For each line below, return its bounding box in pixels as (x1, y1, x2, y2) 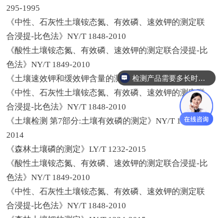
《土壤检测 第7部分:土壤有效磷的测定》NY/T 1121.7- (6, 116, 203, 126)
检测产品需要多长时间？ (198, 73, 205, 82)
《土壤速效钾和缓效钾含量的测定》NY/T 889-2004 (6, 74, 194, 84)
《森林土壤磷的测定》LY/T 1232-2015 (6, 145, 146, 154)
